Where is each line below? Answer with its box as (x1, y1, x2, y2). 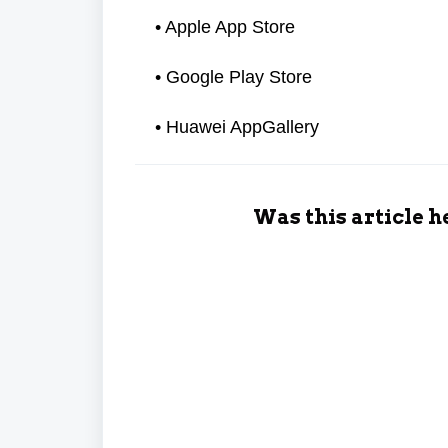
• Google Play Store (155, 67, 317, 87)
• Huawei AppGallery (155, 117, 319, 137)
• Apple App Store (155, 17, 300, 37)
